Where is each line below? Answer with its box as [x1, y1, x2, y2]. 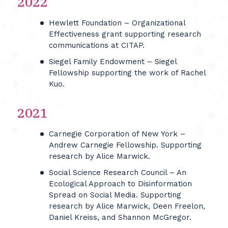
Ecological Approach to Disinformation [48, 179, 192, 188]
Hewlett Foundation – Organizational [48, 18, 185, 27]
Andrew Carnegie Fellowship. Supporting [48, 140, 202, 150]
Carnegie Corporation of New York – [48, 129, 185, 138]
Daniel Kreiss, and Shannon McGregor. [48, 213, 191, 222]
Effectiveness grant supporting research [48, 30, 201, 39]
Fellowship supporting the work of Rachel [48, 68, 206, 77]
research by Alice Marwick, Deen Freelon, [48, 202, 205, 211]
